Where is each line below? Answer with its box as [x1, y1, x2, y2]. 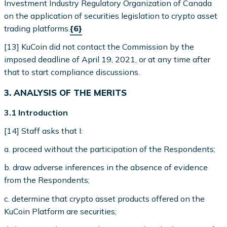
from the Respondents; [4, 175, 90, 185]
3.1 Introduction [4, 107, 68, 118]
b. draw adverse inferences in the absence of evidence [4, 162, 208, 173]
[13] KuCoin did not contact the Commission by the [4, 42, 195, 52]
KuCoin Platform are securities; [4, 206, 117, 216]
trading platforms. [4, 23, 70, 34]
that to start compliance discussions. [4, 67, 140, 78]
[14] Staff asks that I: [4, 126, 83, 136]
